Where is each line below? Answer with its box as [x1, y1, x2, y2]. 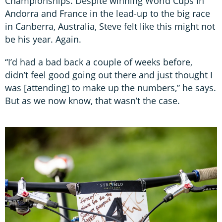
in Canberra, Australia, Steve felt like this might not [5, 20, 215, 32]
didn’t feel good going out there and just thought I [5, 68, 213, 81]
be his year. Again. [5, 33, 81, 45]
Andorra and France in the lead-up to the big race [5, 7, 210, 19]
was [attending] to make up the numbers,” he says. [5, 81, 216, 94]
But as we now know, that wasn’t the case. [5, 94, 180, 107]
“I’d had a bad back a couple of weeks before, [5, 55, 192, 68]
